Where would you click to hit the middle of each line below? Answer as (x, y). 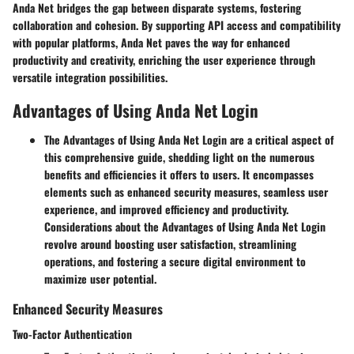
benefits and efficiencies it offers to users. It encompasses (179, 175)
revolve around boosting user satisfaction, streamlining (170, 244)
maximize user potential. (100, 279)
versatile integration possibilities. (90, 77)
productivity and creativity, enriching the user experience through (164, 59)
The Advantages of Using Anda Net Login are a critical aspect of (189, 140)
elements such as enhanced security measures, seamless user (186, 192)
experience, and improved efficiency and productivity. (166, 209)
